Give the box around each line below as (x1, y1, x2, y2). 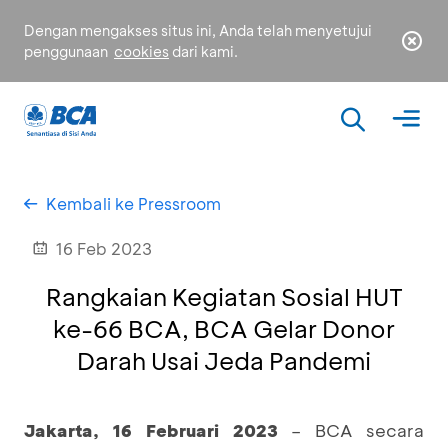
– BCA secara (277, 419, 424, 441)
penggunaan (24, 42, 111, 61)
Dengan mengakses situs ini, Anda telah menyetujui (24, 21, 372, 40)
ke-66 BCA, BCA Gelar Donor (53, 313, 395, 344)
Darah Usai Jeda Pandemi (77, 345, 371, 376)
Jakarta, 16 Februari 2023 (24, 419, 278, 441)
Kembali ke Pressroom (46, 193, 221, 214)
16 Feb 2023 (56, 238, 152, 259)
